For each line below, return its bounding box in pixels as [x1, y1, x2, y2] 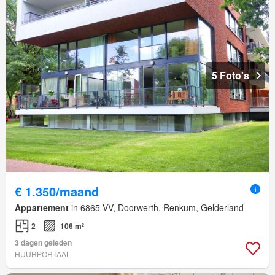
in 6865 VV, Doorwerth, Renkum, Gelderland [69, 201, 244, 214]
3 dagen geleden [15, 236, 72, 248]
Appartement [15, 201, 69, 214]
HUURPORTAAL [15, 248, 71, 259]
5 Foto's [212, 68, 249, 82]
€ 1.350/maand [15, 182, 99, 200]
